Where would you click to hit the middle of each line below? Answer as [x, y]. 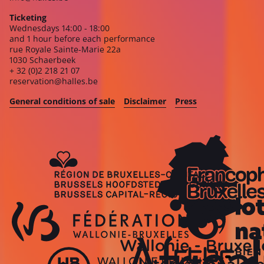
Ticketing [28, 17]
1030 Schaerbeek [42, 60]
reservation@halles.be [54, 81]
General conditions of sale [62, 101]
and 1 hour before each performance [82, 39]
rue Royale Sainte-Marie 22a [65, 49]
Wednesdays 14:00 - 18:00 [60, 28]
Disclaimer [145, 101]
